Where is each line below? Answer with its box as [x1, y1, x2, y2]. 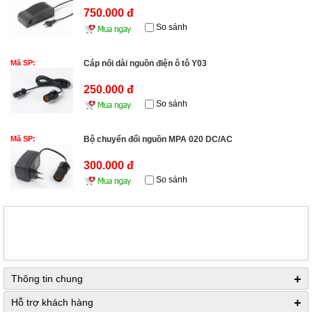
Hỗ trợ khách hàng [11, 297, 93, 309]
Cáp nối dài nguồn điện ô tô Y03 [84, 58, 207, 68]
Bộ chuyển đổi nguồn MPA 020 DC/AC [84, 134, 233, 145]
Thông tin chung [11, 273, 83, 285]
